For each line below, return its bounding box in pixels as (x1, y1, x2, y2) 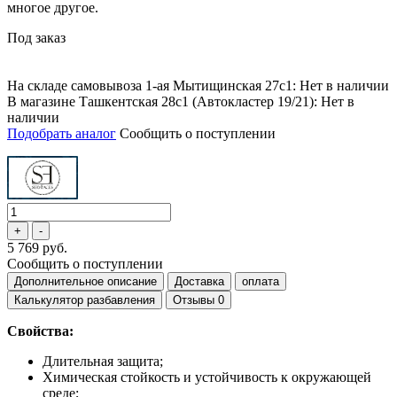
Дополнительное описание (14, 275, 157, 289)
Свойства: (7, 323, 74, 339)
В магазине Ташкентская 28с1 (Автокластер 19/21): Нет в (7, 94, 354, 110)
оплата (242, 275, 279, 289)
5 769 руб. (7, 240, 67, 256)
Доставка (175, 275, 224, 289)
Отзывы (173, 293, 218, 307)
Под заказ (7, 30, 66, 46)
